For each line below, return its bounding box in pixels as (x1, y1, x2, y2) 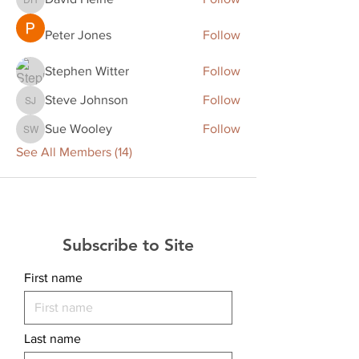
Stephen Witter (45, 63, 129, 78)
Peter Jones (45, 27, 111, 42)
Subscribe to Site (63, 234, 194, 255)
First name (24, 270, 83, 284)
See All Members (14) (16, 144, 132, 159)
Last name (24, 331, 81, 345)
